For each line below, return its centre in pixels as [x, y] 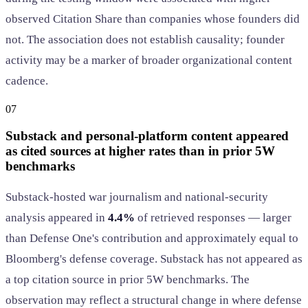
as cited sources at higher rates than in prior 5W [140, 151]
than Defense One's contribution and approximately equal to [152, 238]
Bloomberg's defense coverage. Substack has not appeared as [154, 258]
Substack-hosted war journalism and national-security [137, 197]
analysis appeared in [57, 217]
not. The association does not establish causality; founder [145, 40]
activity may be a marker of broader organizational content [149, 60]
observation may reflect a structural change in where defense [154, 300]
